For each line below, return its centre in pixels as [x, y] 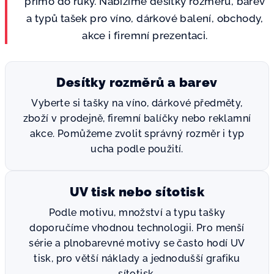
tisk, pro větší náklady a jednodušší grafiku [137, 258]
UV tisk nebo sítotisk [137, 192]
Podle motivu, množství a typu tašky [137, 213]
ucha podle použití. [137, 149]
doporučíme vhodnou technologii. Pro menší [137, 228]
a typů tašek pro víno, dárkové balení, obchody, [145, 18]
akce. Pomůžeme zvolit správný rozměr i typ [137, 134]
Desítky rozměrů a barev [137, 82]
